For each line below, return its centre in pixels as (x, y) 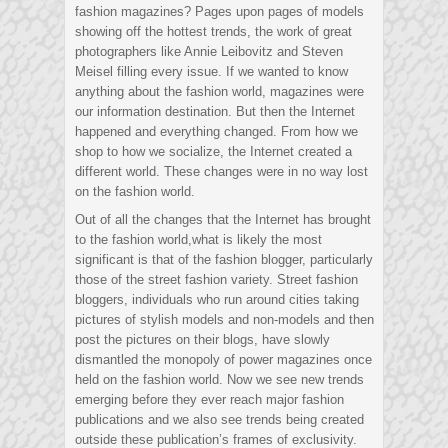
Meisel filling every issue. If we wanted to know (211, 72)
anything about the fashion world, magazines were (219, 92)
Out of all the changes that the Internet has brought (223, 220)
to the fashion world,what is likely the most (198, 240)
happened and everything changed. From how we (216, 132)
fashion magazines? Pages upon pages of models (219, 12)
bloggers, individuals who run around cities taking (217, 300)
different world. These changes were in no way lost (221, 172)
